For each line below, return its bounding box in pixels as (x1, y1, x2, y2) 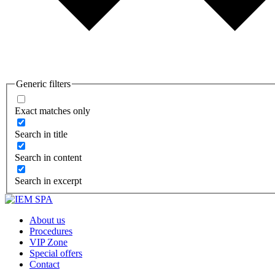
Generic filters (16, 79, 71, 89)
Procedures (29, 225, 72, 236)
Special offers (29, 247, 82, 258)
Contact (29, 258, 60, 269)
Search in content (15, 152, 82, 163)
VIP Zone (29, 236, 68, 247)
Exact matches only (15, 105, 90, 116)
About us (29, 214, 65, 225)
